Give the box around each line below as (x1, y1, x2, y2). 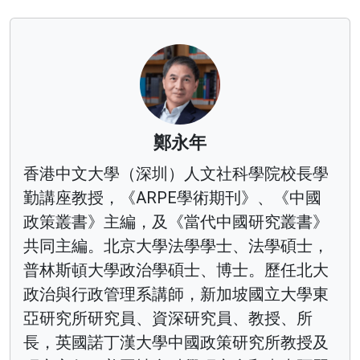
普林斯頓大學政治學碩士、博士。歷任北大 (23, 260, 329, 280)
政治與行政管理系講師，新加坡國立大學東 (23, 284, 329, 304)
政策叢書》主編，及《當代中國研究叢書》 (23, 211, 329, 231)
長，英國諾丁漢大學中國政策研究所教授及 (23, 332, 329, 352)
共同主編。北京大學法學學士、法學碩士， (23, 235, 329, 256)
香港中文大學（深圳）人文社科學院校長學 (23, 163, 329, 183)
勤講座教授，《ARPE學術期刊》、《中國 (23, 187, 321, 207)
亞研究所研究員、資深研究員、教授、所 (23, 308, 313, 328)
